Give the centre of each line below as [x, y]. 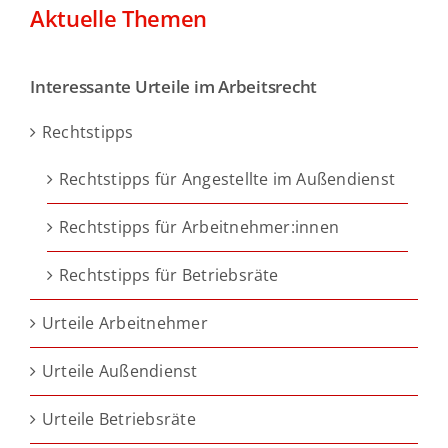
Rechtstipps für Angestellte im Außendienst [227, 178]
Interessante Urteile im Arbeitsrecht [174, 87]
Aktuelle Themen [118, 19]
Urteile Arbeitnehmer [125, 322]
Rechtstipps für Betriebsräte [169, 274]
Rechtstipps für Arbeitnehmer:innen [199, 226]
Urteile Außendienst [120, 370]
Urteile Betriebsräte [119, 418]
